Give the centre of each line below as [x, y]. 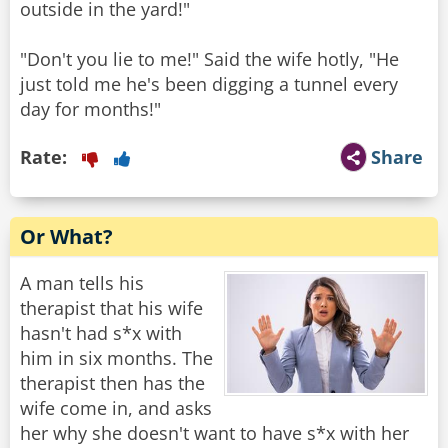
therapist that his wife [111, 308]
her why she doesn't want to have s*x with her [214, 433]
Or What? [66, 237]
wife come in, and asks [116, 408]
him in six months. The [116, 358]
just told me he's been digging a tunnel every [209, 84]
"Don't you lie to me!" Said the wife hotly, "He [209, 59]
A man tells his [82, 283]
